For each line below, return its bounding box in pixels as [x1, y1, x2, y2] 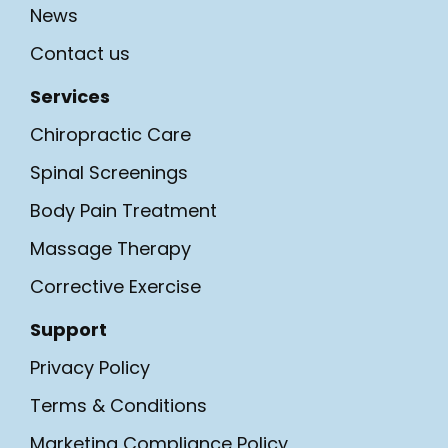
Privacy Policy [30, 354, 150, 380]
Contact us [30, 40, 130, 66]
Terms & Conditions [30, 392, 207, 418]
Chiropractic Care [30, 121, 191, 147]
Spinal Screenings [30, 159, 188, 185]
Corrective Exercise [30, 273, 201, 299]
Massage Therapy [30, 235, 191, 261]
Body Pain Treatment [30, 197, 217, 223]
